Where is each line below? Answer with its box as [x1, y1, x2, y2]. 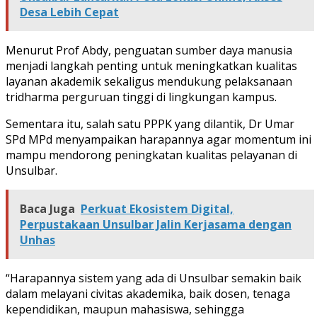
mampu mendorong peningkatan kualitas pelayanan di [6, 146, 297, 163]
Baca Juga [20, 200, 75, 217]
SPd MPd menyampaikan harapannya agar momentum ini [6, 131, 311, 147]
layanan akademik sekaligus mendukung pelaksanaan [6, 73, 292, 89]
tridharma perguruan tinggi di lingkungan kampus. [6, 88, 277, 105]
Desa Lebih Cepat [20, 4, 119, 20]
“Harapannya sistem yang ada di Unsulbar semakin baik [6, 270, 301, 286]
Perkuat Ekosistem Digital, [81, 200, 234, 217]
